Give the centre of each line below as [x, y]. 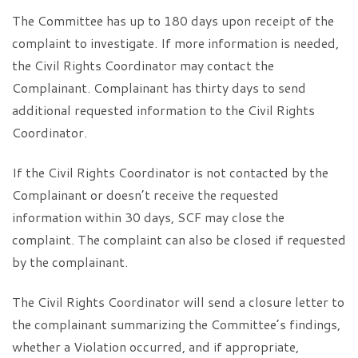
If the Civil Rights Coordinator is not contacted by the [170, 172]
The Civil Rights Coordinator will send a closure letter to [178, 302]
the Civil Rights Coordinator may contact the [143, 65]
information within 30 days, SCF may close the [148, 217]
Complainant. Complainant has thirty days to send [159, 88]
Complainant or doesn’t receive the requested [145, 195]
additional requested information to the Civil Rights [163, 110]
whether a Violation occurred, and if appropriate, [155, 346]
